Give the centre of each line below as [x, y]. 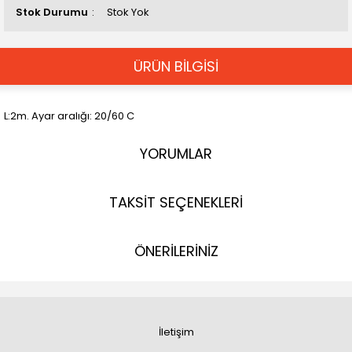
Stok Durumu [52, 12]
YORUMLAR [176, 154]
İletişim [176, 332]
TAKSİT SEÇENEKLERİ [176, 202]
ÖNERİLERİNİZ [176, 251]
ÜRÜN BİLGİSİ [176, 66]
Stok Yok [128, 12]
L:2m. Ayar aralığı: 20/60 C [69, 116]
